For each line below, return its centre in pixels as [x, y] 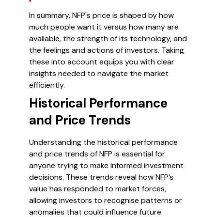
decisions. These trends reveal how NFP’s [101, 177]
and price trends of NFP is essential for [97, 154]
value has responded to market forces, [98, 189]
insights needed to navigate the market [99, 73]
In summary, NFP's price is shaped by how [101, 15]
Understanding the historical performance [103, 142]
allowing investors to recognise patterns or [106, 200]
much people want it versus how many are [104, 27]
